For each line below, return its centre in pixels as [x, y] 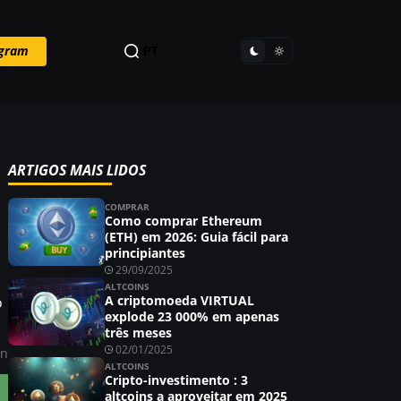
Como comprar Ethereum [183, 221]
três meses [138, 333]
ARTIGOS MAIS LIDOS [77, 170]
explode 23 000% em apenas [192, 316]
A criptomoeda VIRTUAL [179, 300]
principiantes [145, 253]
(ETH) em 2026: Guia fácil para [196, 237]
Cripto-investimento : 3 [176, 380]
